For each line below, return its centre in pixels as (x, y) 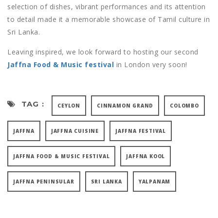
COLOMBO (184, 105)
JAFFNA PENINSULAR (44, 181)
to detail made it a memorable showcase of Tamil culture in (109, 19)
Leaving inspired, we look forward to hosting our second (103, 52)
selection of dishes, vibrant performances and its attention (107, 6)
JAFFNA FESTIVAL (141, 131)
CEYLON (69, 105)
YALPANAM (154, 181)
